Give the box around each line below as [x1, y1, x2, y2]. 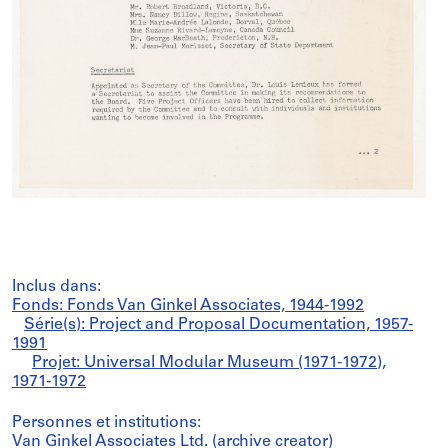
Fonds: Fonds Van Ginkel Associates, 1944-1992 [12, 297, 364, 314]
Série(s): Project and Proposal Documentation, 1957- [24, 316, 413, 333]
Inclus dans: [12, 278, 101, 295]
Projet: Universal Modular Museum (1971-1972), [32, 354, 386, 371]
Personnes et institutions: [12, 414, 201, 431]
